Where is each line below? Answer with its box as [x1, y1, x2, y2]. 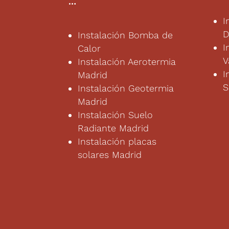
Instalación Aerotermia [78, 56, 176, 67]
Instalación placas [78, 135, 157, 147]
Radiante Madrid [78, 122, 149, 133]
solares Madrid [78, 149, 142, 160]
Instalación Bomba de [78, 29, 173, 40]
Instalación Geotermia [78, 82, 174, 94]
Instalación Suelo [78, 109, 153, 120]
